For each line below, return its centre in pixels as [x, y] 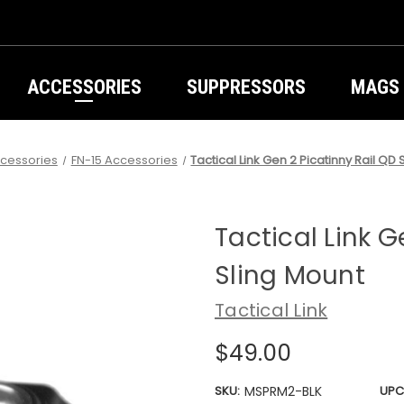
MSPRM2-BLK [283, 391]
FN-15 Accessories [124, 160]
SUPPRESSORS [246, 87]
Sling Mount [290, 275]
